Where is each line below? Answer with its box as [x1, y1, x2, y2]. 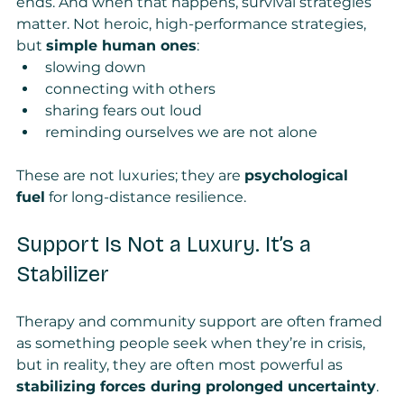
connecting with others [45, 80, 216, 98]
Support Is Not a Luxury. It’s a [16, 232, 317, 258]
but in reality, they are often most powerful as [16, 356, 346, 374]
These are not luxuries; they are [16, 167, 244, 185]
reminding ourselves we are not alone [45, 124, 317, 142]
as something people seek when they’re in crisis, [16, 335, 369, 353]
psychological [244, 167, 353, 185]
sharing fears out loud [45, 102, 202, 120]
